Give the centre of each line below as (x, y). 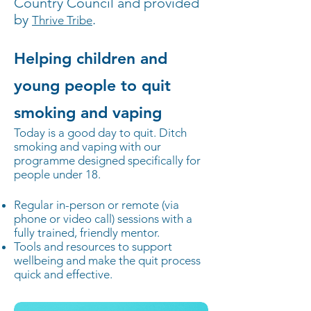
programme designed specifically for (107, 160)
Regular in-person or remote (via (96, 205)
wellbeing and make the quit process (107, 260)
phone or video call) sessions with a (103, 219)
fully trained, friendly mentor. (87, 233)
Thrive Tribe (62, 20)
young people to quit (92, 85)
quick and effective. (66, 274)
